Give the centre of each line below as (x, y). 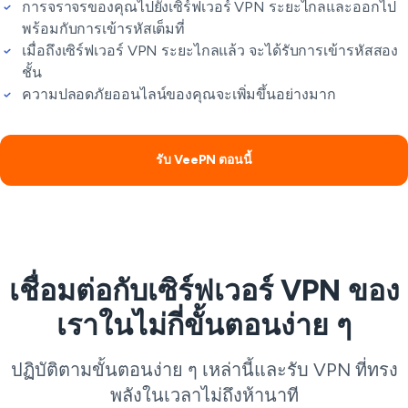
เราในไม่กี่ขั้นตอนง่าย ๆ (204, 326)
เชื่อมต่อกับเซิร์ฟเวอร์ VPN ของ (204, 291)
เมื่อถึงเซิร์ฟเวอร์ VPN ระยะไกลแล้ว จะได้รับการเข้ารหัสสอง (210, 51)
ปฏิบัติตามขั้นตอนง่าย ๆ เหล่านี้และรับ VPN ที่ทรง (204, 370)
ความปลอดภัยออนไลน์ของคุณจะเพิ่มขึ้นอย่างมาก (179, 95)
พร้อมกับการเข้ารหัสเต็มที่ (104, 29)
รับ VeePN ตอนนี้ (204, 160)
